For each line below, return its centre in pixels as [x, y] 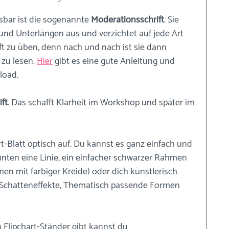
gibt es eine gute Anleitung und [115, 61]
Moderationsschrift [128, 20]
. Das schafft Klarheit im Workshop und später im [102, 102]
